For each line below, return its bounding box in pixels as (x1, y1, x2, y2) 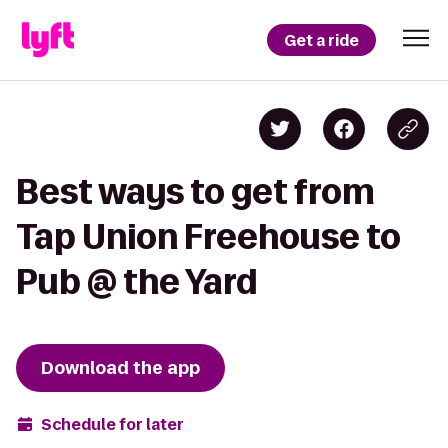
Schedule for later (41, 413, 184, 435)
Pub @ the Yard (16, 263, 257, 300)
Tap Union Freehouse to (16, 218, 401, 255)
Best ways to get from (16, 173, 375, 210)
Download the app (41, 356, 200, 380)
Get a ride (284, 29, 359, 51)
